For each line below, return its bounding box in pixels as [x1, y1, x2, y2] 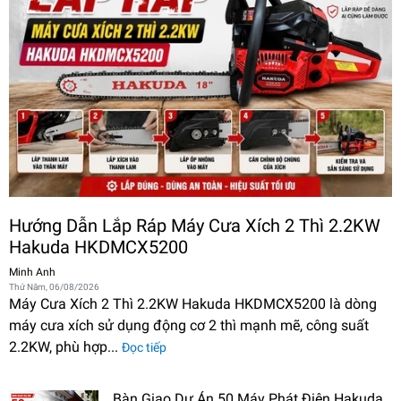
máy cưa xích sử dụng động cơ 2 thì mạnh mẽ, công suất [9, 317, 369, 334]
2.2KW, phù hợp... [9, 338, 122, 355]
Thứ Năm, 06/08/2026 [9, 282, 99, 292]
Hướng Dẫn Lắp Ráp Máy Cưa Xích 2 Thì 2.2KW [9, 215, 380, 236]
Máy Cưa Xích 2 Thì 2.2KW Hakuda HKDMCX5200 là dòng [9, 295, 377, 312]
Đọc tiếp [122, 340, 166, 354]
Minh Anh [9, 266, 55, 278]
